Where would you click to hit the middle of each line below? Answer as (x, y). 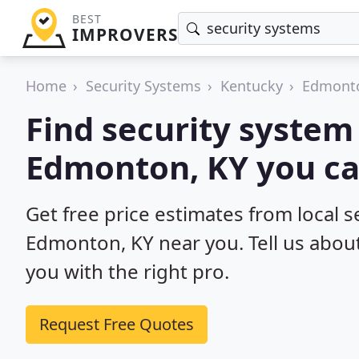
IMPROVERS (125, 34)
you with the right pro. (127, 271)
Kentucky (252, 86)
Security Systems (143, 86)
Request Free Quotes (117, 324)
